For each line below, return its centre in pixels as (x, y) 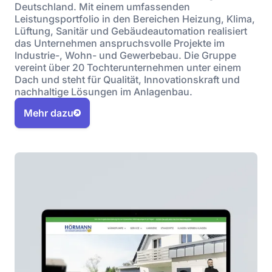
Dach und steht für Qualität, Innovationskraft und (127, 80)
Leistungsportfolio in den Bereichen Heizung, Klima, (135, 19)
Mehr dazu (49, 113)
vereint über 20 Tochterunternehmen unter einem (128, 67)
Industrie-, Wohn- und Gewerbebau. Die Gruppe (125, 55)
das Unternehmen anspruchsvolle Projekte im (120, 43)
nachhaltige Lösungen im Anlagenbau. (104, 92)
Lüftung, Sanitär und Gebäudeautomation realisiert (131, 31)
